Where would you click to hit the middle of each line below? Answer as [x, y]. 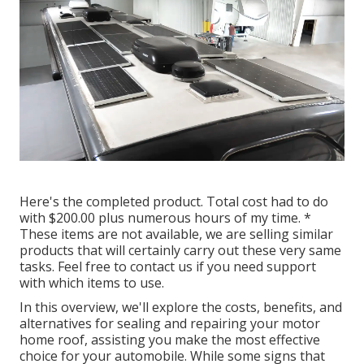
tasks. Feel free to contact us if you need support [168, 267]
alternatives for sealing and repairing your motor [170, 324]
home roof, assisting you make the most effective [170, 340]
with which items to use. [92, 283]
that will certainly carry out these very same [208, 251]
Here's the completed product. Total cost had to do [174, 202]
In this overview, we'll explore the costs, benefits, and [181, 308]
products [47, 251]
